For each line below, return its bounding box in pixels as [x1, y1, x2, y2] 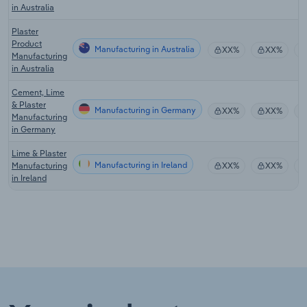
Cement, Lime [12, 86, 64, 97]
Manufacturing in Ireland [93, 159, 187, 170]
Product [12, 38, 42, 49]
